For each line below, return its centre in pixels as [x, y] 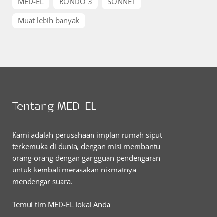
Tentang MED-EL [54, 106]
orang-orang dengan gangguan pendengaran [86, 158]
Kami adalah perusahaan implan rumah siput [87, 135]
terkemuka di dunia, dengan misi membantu [86, 146]
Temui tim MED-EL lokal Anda [61, 204]
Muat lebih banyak [49, 20]
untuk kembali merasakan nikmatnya [74, 170]
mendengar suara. [42, 181]
